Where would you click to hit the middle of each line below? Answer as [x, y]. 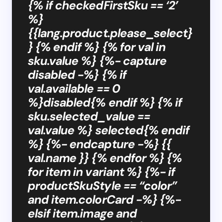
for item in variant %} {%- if [102, 171]
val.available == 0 [74, 88]
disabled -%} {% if [77, 74]
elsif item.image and [82, 213]
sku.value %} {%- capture [97, 60]
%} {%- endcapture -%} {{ [99, 144]
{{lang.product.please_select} [110, 33]
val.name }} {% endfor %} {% [105, 158]
